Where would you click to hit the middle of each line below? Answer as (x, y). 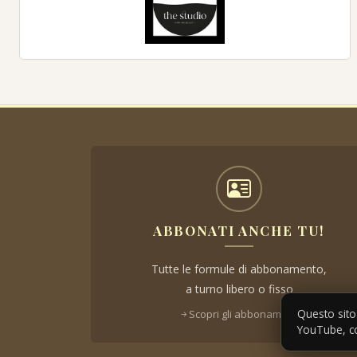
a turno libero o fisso (239, 288)
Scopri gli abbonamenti (244, 314)
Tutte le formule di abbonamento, (239, 269)
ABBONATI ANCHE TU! (239, 230)
